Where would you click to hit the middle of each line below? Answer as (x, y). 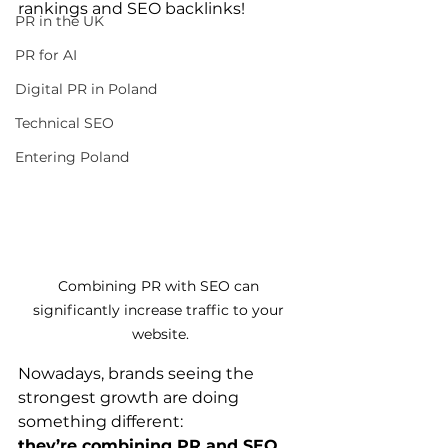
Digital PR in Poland (86, 89)
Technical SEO (64, 123)
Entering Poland (72, 157)
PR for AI (46, 55)
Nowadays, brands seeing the (138, 373)
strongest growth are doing (130, 397)
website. (160, 334)
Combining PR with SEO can (160, 286)
